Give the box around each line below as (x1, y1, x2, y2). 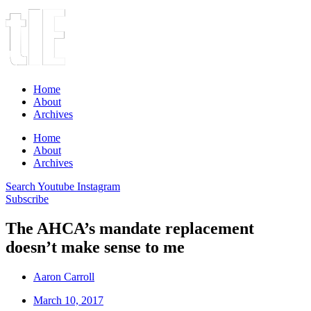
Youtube (37, 180, 74, 192)
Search (6, 180, 35, 192)
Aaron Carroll (33, 270, 94, 283)
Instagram (77, 180, 120, 192)
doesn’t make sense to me (6, 237, 185, 256)
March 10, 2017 (33, 294, 103, 306)
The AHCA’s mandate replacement (6, 219, 254, 237)
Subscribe (6, 193, 49, 205)
